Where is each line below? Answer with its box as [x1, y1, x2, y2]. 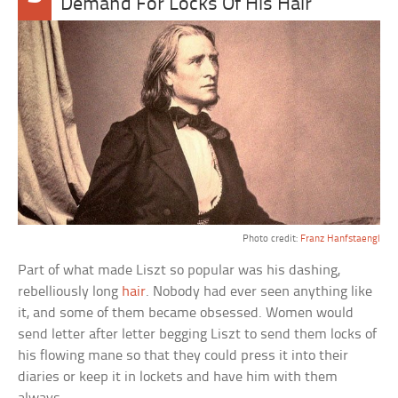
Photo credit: [242, 234, 300, 245]
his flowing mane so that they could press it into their [18, 348, 349, 364]
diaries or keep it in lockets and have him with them [18, 370, 338, 386]
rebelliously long [18, 284, 123, 300]
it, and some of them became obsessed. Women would [18, 306, 354, 322]
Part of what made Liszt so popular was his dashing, [18, 263, 341, 279]
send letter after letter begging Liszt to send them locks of [18, 327, 378, 343]
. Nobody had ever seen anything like [146, 284, 373, 300]
